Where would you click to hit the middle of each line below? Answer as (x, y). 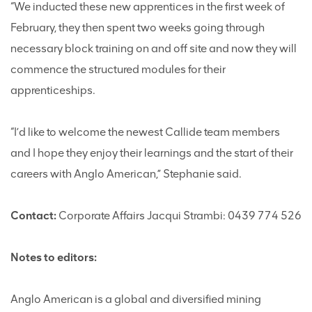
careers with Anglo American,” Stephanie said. (126, 174)
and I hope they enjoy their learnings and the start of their (152, 153)
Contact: (33, 216)
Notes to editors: (54, 257)
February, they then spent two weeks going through (138, 28)
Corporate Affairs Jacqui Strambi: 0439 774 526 (179, 216)
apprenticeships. (53, 90)
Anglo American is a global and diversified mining (136, 299)
